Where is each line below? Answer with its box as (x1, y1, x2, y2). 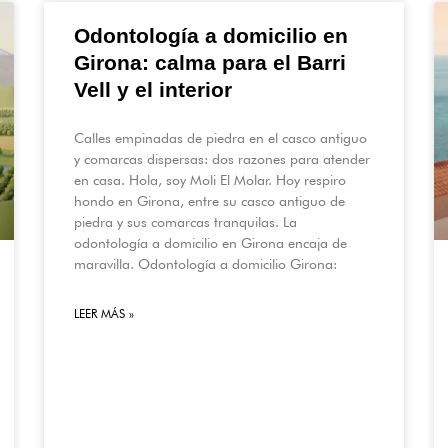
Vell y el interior (74, 78, 232, 102)
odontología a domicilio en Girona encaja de (74, 235, 347, 252)
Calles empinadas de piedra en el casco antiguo (74, 130, 367, 147)
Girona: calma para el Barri (74, 51, 346, 75)
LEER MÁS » (74, 306, 134, 322)
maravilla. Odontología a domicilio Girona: (74, 256, 337, 273)
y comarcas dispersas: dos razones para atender (74, 151, 370, 168)
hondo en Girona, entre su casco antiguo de (74, 193, 345, 210)
